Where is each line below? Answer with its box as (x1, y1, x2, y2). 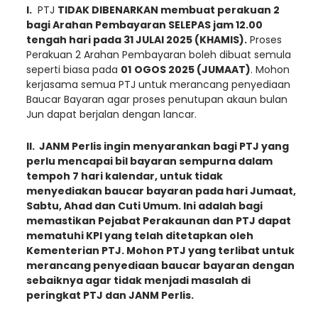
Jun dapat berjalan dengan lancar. (26, 106, 197, 121)
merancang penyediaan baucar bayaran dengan (26, 258, 295, 273)
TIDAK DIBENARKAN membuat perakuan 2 (57, 2, 280, 17)
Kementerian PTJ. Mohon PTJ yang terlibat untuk (26, 243, 295, 258)
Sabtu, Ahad (26, 198, 92, 213)
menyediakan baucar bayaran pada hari (26, 183, 250, 198)
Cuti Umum (118, 198, 178, 213)
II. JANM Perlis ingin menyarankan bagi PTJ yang (26, 138, 289, 153)
